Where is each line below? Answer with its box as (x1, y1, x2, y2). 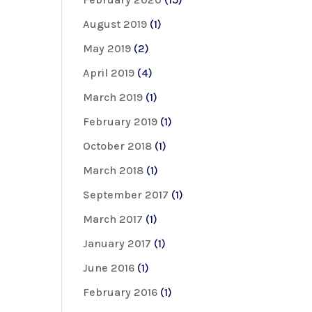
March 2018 (83, 163, 144, 177)
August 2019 (83, 17, 148, 31)
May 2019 (83, 41, 132, 55)
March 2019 (83, 90, 143, 104)
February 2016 (83, 285, 158, 299)
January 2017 (83, 236, 152, 250)
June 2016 (83, 260, 135, 274)
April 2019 (83, 65, 135, 79)
